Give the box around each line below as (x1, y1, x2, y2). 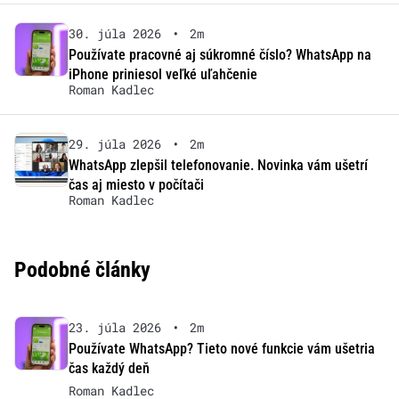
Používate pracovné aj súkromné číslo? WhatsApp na (68, 46, 371, 64)
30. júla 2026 (68, 25, 161, 43)
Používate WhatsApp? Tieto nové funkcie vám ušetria (68, 340, 375, 358)
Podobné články (14, 257, 151, 283)
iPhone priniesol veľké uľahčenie (68, 66, 257, 84)
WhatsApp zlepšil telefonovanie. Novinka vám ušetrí (68, 157, 368, 175)
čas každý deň (68, 360, 150, 378)
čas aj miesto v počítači (68, 176, 204, 194)
